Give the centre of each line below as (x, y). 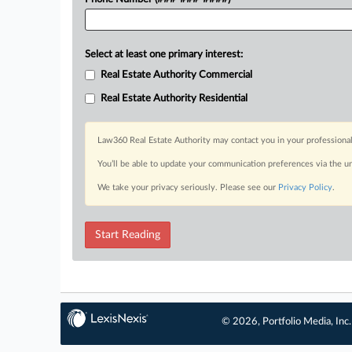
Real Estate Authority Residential (174, 99)
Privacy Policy (305, 187)
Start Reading (128, 235)
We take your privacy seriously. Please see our (188, 187)
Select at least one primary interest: (164, 55)
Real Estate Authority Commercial (176, 75)
